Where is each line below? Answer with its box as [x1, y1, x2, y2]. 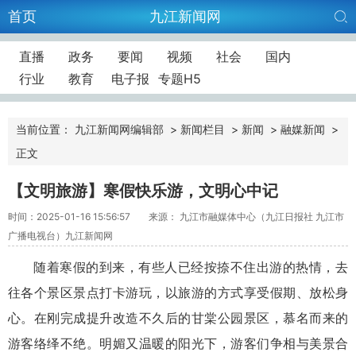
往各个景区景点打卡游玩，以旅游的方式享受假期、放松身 [8, 284, 348, 300]
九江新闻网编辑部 [75, 122, 164, 136]
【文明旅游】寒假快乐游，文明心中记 [8, 181, 278, 200]
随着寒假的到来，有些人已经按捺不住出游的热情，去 [33, 258, 348, 275]
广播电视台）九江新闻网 [8, 229, 113, 242]
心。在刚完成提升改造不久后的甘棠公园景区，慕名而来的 [8, 309, 348, 326]
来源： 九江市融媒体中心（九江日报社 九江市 [149, 210, 344, 222]
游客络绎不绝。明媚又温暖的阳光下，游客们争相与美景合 [8, 335, 348, 351]
